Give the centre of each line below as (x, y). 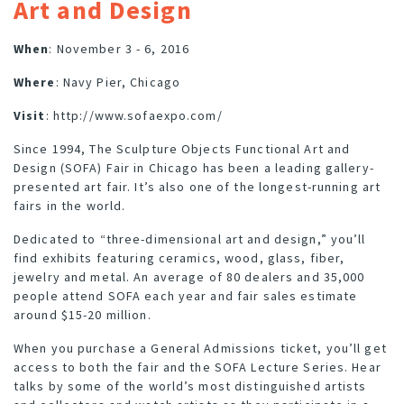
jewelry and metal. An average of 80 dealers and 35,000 (189, 276)
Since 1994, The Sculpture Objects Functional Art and (182, 148)
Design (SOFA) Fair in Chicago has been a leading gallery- (194, 167)
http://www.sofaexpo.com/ (138, 115)
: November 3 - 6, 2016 (119, 48)
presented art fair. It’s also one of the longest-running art (197, 186)
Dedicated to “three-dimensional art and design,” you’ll (190, 239)
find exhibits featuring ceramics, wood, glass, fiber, (179, 257)
